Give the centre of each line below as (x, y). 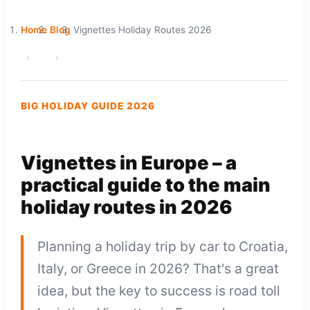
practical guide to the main (146, 185)
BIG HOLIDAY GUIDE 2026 (88, 106)
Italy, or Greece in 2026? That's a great (158, 268)
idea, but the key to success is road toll (159, 290)
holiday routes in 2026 (127, 207)
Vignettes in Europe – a (129, 163)
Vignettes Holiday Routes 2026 (142, 29)
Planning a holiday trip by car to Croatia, (163, 246)
